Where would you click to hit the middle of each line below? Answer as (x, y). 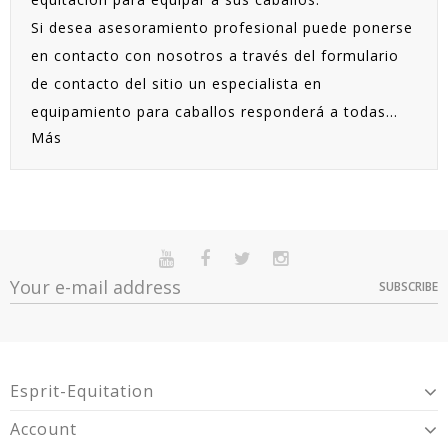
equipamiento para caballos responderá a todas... (214, 111)
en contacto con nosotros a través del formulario (215, 55)
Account (43, 429)
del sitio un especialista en (221, 83)
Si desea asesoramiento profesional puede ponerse (222, 27)
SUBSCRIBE (408, 287)
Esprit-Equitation (82, 391)
